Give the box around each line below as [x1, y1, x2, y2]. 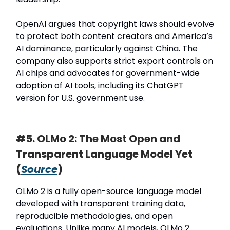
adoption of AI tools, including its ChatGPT [16, 79, 184, 91]
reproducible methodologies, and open [16, 209, 173, 222]
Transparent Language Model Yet [16, 146, 193, 161]
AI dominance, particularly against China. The [16, 42, 198, 54]
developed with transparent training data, [16, 197, 185, 209]
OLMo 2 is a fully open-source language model [16, 185, 201, 197]
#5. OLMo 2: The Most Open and [16, 131, 180, 146]
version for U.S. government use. [16, 91, 145, 104]
